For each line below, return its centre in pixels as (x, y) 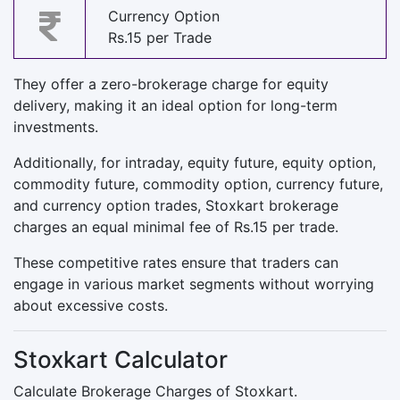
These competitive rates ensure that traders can (176, 262)
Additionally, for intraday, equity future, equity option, (195, 162)
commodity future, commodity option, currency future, (198, 183)
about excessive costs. (91, 305)
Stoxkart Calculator (121, 359)
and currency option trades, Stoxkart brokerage (176, 205)
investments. (56, 126)
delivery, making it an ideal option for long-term (175, 105)
